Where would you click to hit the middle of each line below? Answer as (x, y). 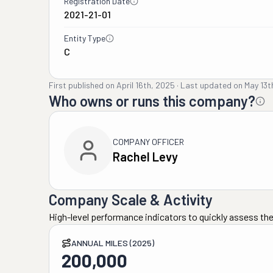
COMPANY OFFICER (148, 142)
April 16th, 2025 (146, 85)
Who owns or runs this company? (152, 101)
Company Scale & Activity (131, 200)
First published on (82, 85)
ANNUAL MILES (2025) (113, 243)
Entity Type (85, 38)
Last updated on (211, 85)
